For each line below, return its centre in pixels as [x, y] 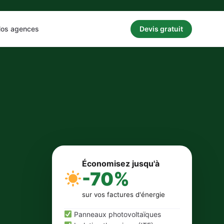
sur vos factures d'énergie [124, 194]
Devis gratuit [161, 28]
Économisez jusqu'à [121, 163]
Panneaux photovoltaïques [116, 214]
